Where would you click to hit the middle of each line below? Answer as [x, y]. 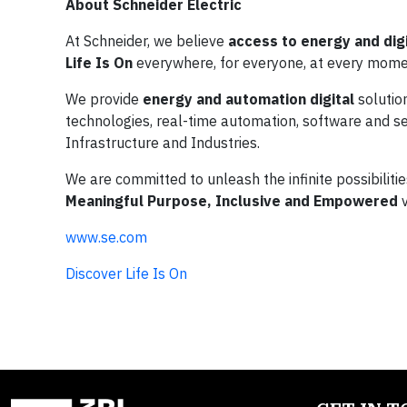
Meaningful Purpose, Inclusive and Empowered [232, 200]
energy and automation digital [248, 99]
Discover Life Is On [126, 273]
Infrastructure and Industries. [163, 142]
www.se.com [106, 237]
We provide [104, 99]
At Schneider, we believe [147, 40]
